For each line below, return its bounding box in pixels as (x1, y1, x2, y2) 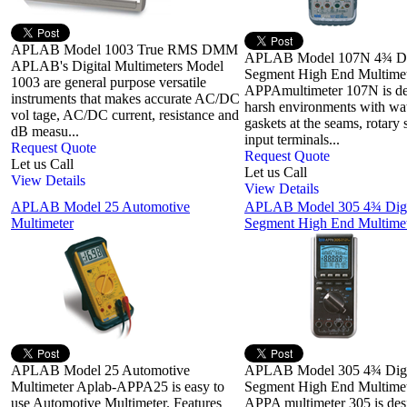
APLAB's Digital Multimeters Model (11, 58, 223, 74)
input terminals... (244, 132, 340, 148)
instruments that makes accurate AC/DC (11, 91, 240, 107)
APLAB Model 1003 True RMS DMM (11, 42, 238, 58)
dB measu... (11, 124, 79, 140)
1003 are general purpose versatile (11, 74, 206, 91)
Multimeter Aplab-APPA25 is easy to (11, 379, 224, 395)
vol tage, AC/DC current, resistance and (11, 107, 239, 124)
